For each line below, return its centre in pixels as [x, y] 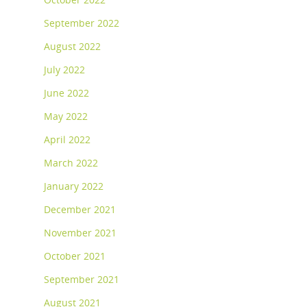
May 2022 [66, 116]
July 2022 [64, 70]
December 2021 [80, 210]
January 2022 [74, 186]
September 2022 [82, 23]
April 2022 [67, 140]
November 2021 [80, 233]
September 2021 [82, 280]
